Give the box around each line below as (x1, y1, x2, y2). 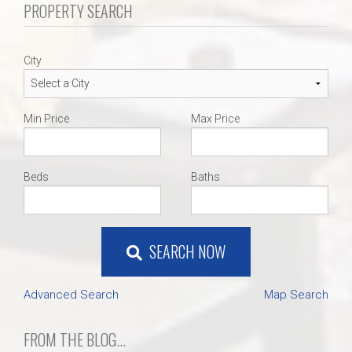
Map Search (264, 288, 328, 302)
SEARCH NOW (146, 239, 225, 263)
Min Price (24, 112, 69, 125)
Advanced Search (24, 288, 119, 302)
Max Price (191, 112, 240, 125)
